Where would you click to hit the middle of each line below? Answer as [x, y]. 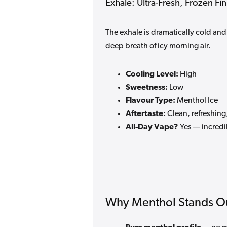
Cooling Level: [152, 74]
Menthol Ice [197, 101]
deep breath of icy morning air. [158, 46]
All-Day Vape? [152, 127]
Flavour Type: [150, 101]
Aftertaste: [146, 114]
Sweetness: [147, 87]
